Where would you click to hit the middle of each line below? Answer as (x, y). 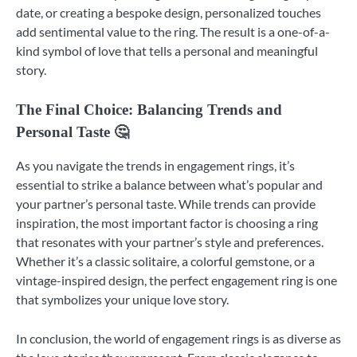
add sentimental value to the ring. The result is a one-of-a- (173, 32)
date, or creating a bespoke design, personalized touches (169, 13)
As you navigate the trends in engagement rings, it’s (155, 166)
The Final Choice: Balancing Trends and (149, 110)
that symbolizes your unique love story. (122, 300)
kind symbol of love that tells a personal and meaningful (167, 51)
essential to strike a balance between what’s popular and (169, 185)
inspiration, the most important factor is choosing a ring (167, 223)
